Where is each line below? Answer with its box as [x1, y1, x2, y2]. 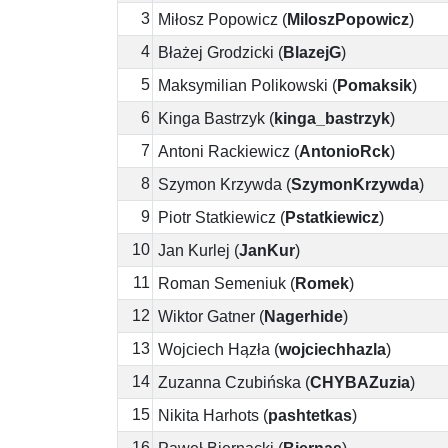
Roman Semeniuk [158, 274, 286, 292]
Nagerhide [264, 307, 343, 325]
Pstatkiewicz [285, 208, 379, 226]
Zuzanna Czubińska [158, 373, 301, 391]
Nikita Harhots [158, 406, 259, 424]
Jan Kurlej [158, 241, 230, 259]
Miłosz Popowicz [158, 10, 278, 28]
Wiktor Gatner [158, 307, 255, 325]
